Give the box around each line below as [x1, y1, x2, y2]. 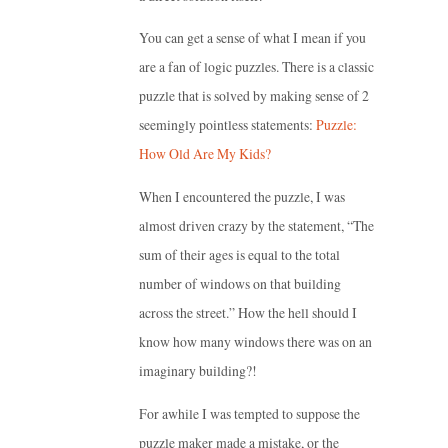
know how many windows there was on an [139, 332, 372, 352]
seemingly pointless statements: [139, 115, 316, 135]
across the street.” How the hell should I [139, 303, 357, 323]
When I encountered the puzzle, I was [139, 187, 345, 207]
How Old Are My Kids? [139, 144, 271, 164]
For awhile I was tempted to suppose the [139, 404, 360, 424]
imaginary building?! [139, 361, 257, 381]
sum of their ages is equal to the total [139, 245, 340, 265]
